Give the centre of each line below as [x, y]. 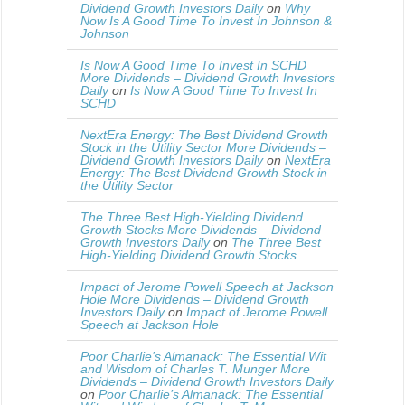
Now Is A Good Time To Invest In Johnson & [206, 21]
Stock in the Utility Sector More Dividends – [203, 148]
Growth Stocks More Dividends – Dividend [201, 230]
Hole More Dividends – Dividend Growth [195, 300]
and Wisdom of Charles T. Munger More [195, 369]
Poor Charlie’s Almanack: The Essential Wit [203, 357]
